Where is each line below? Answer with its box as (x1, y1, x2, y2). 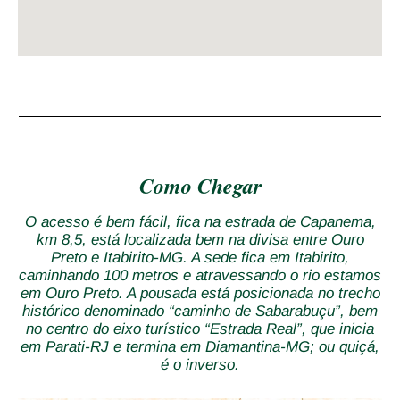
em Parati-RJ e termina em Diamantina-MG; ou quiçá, (21, 338, 379, 356)
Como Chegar (138, 171, 262, 202)
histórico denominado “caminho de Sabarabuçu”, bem (22, 303, 378, 321)
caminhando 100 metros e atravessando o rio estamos (19, 267, 381, 285)
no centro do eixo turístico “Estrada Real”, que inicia (26, 321, 374, 338)
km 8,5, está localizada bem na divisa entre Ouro (36, 231, 364, 249)
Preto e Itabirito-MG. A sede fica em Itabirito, (51, 249, 349, 267)
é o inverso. (161, 356, 239, 374)
